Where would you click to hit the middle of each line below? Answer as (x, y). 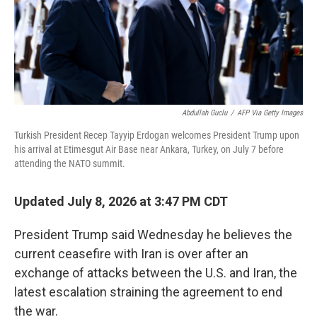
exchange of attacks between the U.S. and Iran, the (156, 273)
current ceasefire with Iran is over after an (131, 254)
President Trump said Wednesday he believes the (153, 235)
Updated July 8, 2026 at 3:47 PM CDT (121, 201)
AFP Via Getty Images (270, 113)
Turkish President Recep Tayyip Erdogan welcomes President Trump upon (157, 135)
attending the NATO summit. (70, 163)
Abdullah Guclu (204, 113)
